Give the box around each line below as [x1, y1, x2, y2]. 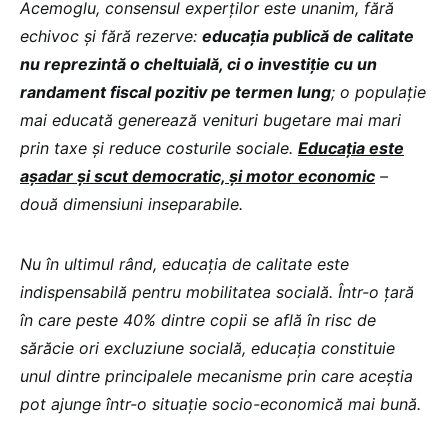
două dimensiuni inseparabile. [20, 194, 243, 214]
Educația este [298, 138, 404, 158]
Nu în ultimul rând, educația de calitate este [20, 254, 349, 274]
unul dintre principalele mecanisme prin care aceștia [20, 366, 413, 386]
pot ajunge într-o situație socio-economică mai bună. [20, 394, 421, 414]
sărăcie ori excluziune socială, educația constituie [20, 338, 395, 358]
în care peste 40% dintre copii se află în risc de [20, 310, 376, 330]
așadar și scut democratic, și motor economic [20, 166, 375, 186]
